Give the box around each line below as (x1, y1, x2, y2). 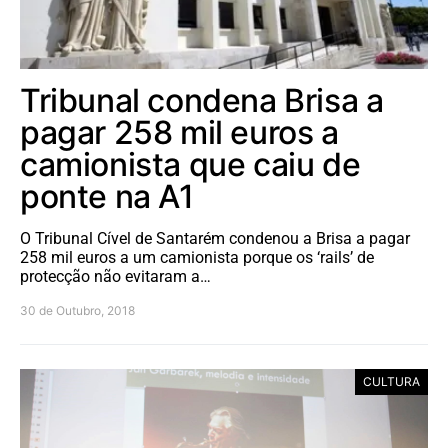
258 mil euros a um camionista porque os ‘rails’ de (20, 248, 374, 268)
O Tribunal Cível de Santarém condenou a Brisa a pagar (20, 229, 410, 249)
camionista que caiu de (20, 145, 361, 185)
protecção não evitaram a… (20, 267, 211, 287)
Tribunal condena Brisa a (20, 81, 384, 121)
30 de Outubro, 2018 (20, 303, 135, 319)
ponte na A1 (20, 177, 194, 217)
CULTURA (363, 374, 420, 390)
